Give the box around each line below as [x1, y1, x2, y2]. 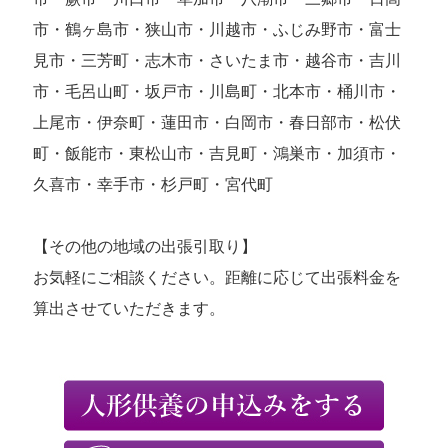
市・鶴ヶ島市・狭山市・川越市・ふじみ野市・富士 [33, 20, 402, 38]
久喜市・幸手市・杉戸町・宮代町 [33, 175, 274, 193]
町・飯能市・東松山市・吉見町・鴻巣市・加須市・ [33, 144, 402, 162]
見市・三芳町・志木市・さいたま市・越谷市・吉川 [33, 51, 402, 69]
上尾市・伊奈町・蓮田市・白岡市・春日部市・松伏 [33, 113, 402, 131]
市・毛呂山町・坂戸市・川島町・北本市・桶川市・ [33, 82, 402, 100]
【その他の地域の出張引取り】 [33, 237, 258, 255]
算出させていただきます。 [33, 299, 226, 317]
